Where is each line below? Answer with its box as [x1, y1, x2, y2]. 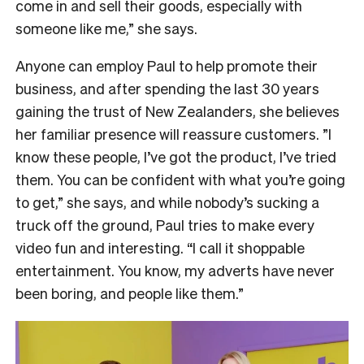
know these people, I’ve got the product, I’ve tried [15, 147, 336, 167]
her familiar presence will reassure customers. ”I [15, 124, 331, 144]
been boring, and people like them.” [15, 284, 244, 303]
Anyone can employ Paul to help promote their [15, 56, 318, 76]
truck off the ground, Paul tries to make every [15, 215, 314, 235]
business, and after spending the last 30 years [15, 79, 319, 98]
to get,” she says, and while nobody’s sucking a [15, 193, 319, 212]
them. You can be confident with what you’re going [15, 170, 345, 189]
